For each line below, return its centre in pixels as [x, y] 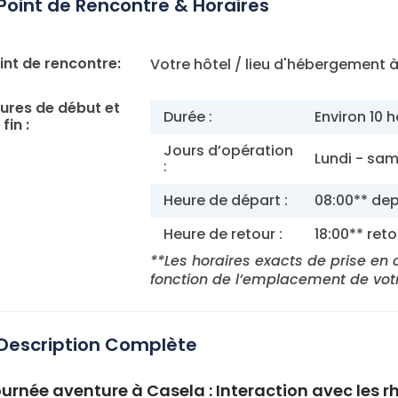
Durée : [188, 116]
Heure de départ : [226, 200]
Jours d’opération [228, 150]
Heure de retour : [223, 234]
